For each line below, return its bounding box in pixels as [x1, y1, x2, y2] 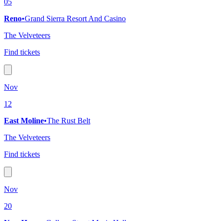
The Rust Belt [47, 116, 90, 125]
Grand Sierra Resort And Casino [25, 14, 126, 23]
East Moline [4, 116, 44, 125]
